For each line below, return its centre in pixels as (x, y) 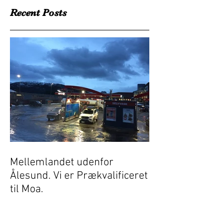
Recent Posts (38, 13)
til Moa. (27, 189)
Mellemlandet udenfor (62, 163)
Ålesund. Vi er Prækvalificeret (32, 176)
